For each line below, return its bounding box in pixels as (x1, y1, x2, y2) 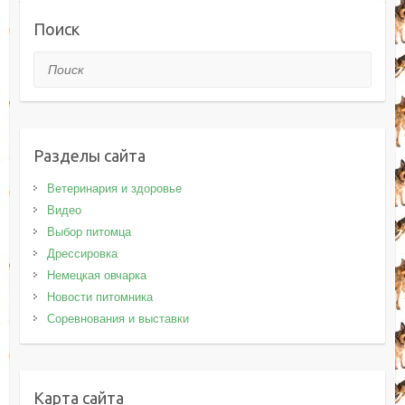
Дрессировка (46, 246, 118, 260)
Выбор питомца (46, 224, 131, 239)
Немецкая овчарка (46, 268, 146, 282)
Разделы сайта (33, 146, 146, 165)
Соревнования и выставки (46, 311, 189, 325)
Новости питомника (46, 289, 153, 304)
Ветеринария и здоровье (46, 181, 182, 195)
